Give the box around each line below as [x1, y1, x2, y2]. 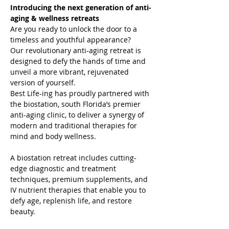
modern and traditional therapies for [10, 121, 139, 130]
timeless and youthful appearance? [10, 35, 131, 44]
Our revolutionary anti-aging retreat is [10, 45, 143, 55]
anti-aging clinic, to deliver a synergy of [10, 110, 146, 120]
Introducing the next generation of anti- [10, 3, 151, 12]
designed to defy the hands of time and [10, 56, 148, 66]
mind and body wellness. [10, 131, 96, 141]
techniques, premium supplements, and [10, 174, 150, 184]
